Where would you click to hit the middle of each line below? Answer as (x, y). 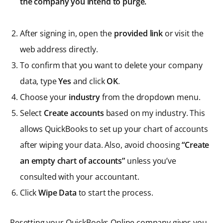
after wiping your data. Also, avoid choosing (101, 145)
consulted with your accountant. (80, 176)
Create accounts (74, 113)
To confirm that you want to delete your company (111, 65)
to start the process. (115, 192)
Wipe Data (57, 192)
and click (89, 81)
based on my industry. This (154, 113)
